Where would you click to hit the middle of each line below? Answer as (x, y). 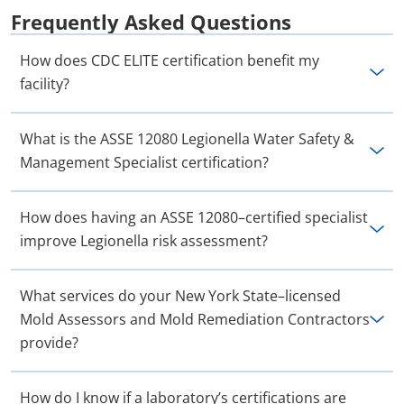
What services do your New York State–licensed (180, 296)
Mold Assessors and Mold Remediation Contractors (195, 320)
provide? (49, 343)
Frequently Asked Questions (151, 22)
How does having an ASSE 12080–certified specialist (194, 218)
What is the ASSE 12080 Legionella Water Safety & (187, 139)
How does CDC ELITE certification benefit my (170, 61)
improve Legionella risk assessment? (144, 241)
